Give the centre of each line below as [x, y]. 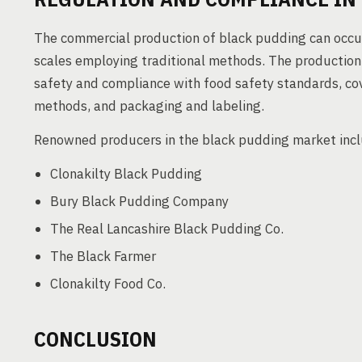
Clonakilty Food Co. [108, 284]
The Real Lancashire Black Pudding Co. [167, 229]
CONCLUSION [95, 339]
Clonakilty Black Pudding [126, 174]
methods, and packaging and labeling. [149, 106]
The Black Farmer [103, 256]
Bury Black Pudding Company [139, 201]
